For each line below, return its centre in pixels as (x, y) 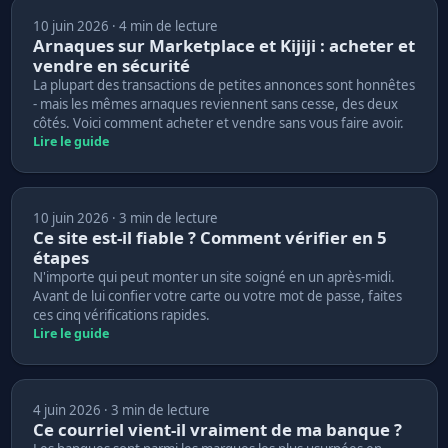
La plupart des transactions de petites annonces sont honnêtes (223, 84)
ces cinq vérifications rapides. (121, 314)
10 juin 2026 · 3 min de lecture (125, 217)
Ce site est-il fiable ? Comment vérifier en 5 (209, 237)
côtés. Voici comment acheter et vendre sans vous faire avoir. (218, 122)
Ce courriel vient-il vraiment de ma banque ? (217, 429)
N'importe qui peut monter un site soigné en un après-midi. (213, 276)
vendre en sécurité (111, 65)
